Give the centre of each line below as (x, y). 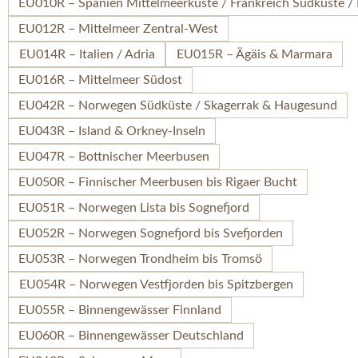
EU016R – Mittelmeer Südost (100, 80)
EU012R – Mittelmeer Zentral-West (118, 28)
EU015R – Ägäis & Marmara (254, 54)
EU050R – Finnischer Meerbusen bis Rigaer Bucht (158, 182)
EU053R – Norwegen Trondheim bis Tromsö (140, 259)
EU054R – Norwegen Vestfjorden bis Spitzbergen (156, 284)
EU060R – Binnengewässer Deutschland (131, 335)
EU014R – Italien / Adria (87, 54)
